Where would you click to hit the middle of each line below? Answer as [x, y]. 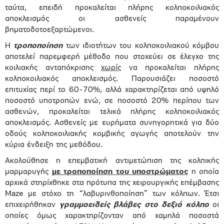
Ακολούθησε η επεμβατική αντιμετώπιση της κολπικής [112, 161]
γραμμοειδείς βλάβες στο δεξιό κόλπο [134, 205]
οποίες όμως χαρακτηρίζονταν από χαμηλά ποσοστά [112, 216]
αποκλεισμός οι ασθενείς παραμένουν [112, 19]
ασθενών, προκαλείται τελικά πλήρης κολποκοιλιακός [112, 112]
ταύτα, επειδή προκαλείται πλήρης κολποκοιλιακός [112, 8]
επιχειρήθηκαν [32, 205]
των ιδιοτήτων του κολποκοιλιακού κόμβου [141, 46]
